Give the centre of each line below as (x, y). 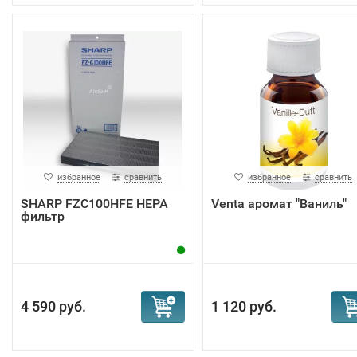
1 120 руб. (243, 306)
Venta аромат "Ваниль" (279, 204)
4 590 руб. (53, 306)
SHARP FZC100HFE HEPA (94, 204)
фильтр (43, 216)
